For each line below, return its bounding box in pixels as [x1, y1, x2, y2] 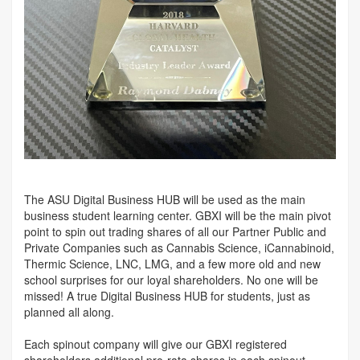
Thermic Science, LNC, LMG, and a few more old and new [24, 255, 321, 272]
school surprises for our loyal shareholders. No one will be [24, 271, 318, 288]
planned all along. [24, 303, 114, 320]
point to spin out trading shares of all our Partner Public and [24, 223, 326, 239]
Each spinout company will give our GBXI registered [24, 335, 287, 352]
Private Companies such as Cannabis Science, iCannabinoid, [24, 239, 334, 256]
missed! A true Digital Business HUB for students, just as [24, 287, 310, 304]
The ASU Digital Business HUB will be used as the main [24, 190, 305, 207]
